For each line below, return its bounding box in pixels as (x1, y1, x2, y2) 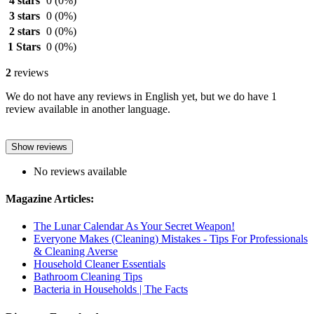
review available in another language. (6, 102, 170, 115)
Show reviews (11, 141, 67, 152)
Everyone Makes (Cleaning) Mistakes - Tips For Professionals (34, 233, 308, 245)
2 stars (8, 25, 40, 37)
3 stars (8, 9, 40, 22)
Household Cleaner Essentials (34, 258, 165, 271)
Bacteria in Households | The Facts (34, 283, 188, 296)
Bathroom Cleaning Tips (34, 271, 142, 283)
